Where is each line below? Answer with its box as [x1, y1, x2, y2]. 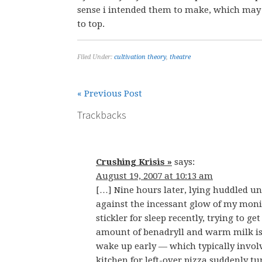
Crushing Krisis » [96, 157, 172, 167]
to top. [77, 19, 105, 29]
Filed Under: [77, 53, 114, 61]
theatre [170, 53, 191, 61]
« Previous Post [77, 88, 142, 99]
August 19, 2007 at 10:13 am [96, 171, 213, 181]
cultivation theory [114, 53, 166, 61]
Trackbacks [77, 108, 126, 122]
